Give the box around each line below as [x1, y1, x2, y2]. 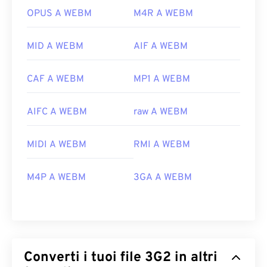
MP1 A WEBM [133, 73, 190, 86]
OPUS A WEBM [27, 8, 92, 20]
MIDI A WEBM [27, 139, 86, 151]
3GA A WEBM [133, 172, 192, 184]
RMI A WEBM [133, 139, 190, 151]
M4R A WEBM [133, 8, 193, 20]
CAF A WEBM [27, 73, 84, 86]
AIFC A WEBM [27, 106, 87, 119]
